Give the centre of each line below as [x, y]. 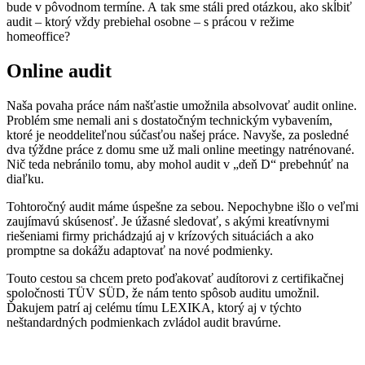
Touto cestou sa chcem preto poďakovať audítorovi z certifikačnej [175, 278]
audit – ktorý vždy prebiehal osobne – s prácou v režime [150, 21]
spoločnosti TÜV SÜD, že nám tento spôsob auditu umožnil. [163, 292]
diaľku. [25, 178]
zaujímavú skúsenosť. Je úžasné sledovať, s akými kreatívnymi [168, 221]
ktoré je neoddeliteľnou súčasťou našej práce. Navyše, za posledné [178, 134]
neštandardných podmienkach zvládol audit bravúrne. [144, 322]
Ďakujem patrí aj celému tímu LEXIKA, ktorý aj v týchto [154, 307]
